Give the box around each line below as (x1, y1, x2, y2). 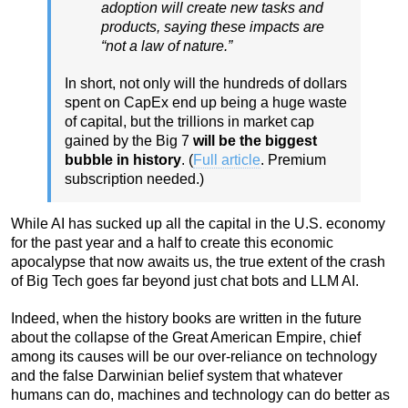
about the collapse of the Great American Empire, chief (11, 329, 361, 345)
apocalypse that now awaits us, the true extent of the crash (11, 253, 385, 270)
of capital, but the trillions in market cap (65, 113, 314, 129)
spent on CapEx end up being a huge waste (65, 94, 347, 110)
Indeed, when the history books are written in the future (11, 310, 362, 326)
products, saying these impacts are (101, 18, 324, 35)
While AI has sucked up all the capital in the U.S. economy (11, 215, 385, 231)
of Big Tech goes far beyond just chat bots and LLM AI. (11, 272, 359, 289)
